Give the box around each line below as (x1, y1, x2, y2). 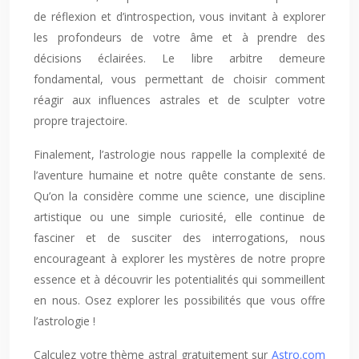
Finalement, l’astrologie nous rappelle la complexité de (34, 147, 325, 162)
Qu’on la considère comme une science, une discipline (34, 188, 325, 204)
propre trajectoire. (34, 113, 127, 128)
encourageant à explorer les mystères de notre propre (34, 251, 325, 266)
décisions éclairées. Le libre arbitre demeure (34, 50, 325, 66)
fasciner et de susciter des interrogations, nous (34, 230, 325, 245)
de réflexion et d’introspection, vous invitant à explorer (34, 9, 325, 24)
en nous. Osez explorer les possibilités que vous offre (34, 292, 325, 308)
